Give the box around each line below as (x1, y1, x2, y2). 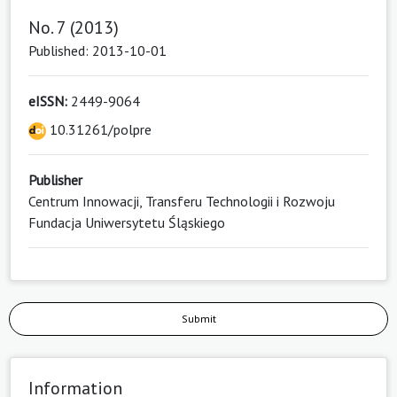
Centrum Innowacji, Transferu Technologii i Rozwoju (28, 192, 335, 211)
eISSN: (28, 92, 67, 111)
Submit (181, 312, 216, 326)
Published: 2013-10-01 (28, 42, 167, 60)
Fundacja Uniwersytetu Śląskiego (28, 214, 225, 232)
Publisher (28, 171, 82, 190)
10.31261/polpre (46, 121, 152, 139)
